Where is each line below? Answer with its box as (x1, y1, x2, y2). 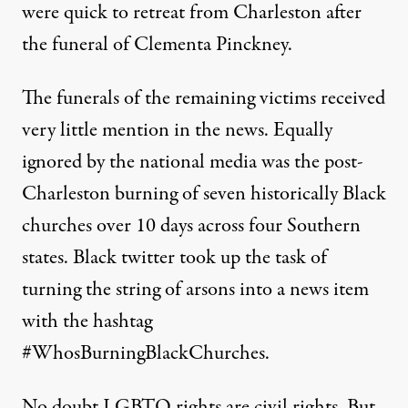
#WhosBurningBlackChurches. (22, 338, 270, 368)
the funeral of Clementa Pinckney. (22, 29, 292, 59)
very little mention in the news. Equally (22, 115, 332, 145)
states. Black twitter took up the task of (22, 242, 327, 272)
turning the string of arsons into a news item (22, 274, 369, 304)
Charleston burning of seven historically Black (22, 178, 386, 209)
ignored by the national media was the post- (22, 147, 363, 177)
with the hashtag (22, 306, 152, 336)
